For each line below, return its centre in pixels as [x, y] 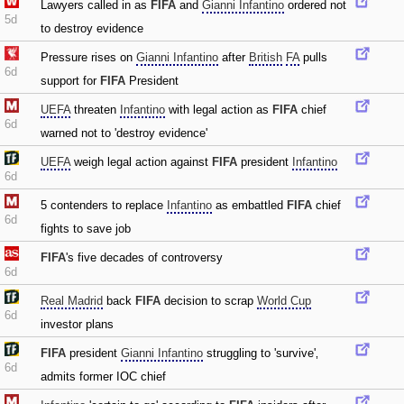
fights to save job [86, 229]
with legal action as [219, 110]
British [266, 57]
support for [70, 81]
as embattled [249, 205]
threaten [95, 110]
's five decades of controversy [144, 257]
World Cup [284, 301]
